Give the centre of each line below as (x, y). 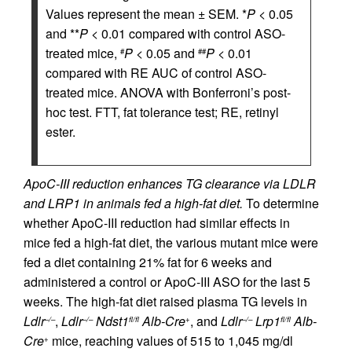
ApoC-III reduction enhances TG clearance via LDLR (170, 183)
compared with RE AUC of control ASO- (156, 73)
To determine (281, 203)
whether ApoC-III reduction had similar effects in (157, 223)
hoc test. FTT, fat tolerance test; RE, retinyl (162, 112)
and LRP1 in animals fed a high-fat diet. (133, 203)
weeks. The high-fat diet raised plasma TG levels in (165, 301)
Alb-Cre (164, 321)
